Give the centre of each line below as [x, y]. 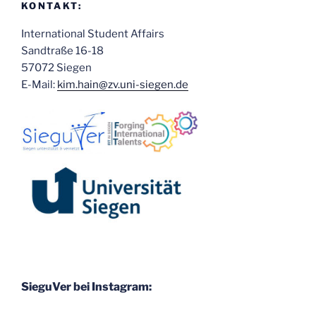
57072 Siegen [56, 68]
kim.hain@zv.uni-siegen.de [123, 85]
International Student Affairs [93, 34]
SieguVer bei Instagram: [86, 287]
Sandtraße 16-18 [62, 51]
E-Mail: [39, 85]
